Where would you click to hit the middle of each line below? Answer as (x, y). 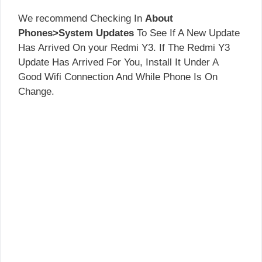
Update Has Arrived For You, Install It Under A (118, 62)
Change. (36, 91)
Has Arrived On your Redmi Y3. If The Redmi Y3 (124, 47)
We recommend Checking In (82, 18)
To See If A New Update (187, 33)
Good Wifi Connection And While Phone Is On (118, 77)
